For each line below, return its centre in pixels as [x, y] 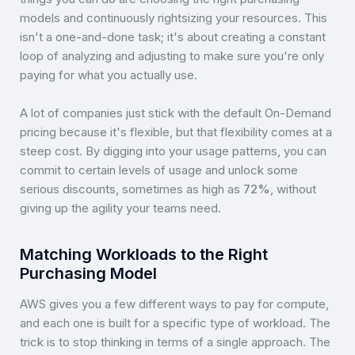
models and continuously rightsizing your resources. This [174, 17]
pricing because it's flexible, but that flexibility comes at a [176, 132]
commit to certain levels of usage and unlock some [159, 170]
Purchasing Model [88, 273]
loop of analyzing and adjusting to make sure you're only [172, 55]
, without [293, 189]
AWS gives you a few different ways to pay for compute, [174, 303]
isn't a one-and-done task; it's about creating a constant [173, 36]
